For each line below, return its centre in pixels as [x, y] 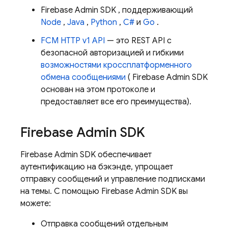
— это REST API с [138, 41]
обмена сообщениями [83, 77]
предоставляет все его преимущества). [116, 102]
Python [104, 22]
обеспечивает [124, 155]
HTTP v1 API [82, 41]
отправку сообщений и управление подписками [113, 179]
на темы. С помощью [61, 191]
